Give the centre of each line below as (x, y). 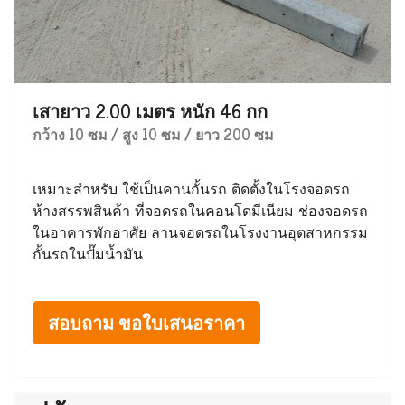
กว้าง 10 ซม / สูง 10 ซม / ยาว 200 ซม (153, 134)
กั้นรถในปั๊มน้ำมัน (88, 254)
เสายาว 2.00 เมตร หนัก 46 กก (150, 111)
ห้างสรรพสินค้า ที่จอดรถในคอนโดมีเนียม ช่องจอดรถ (200, 211)
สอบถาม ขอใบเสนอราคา (146, 323)
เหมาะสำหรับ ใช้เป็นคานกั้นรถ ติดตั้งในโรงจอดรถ (191, 189)
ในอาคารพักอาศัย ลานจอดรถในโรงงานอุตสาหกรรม (200, 233)
